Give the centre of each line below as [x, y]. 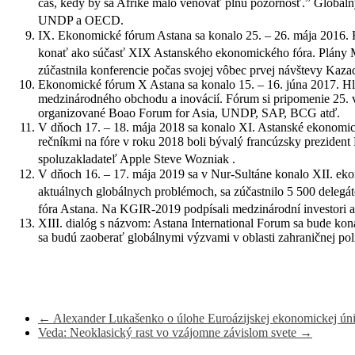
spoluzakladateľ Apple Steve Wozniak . [138, 159]
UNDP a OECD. [82, 21]
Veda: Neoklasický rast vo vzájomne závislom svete [169, 333]
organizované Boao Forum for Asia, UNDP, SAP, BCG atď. [189, 113]
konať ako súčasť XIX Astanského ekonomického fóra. [178, 53]
